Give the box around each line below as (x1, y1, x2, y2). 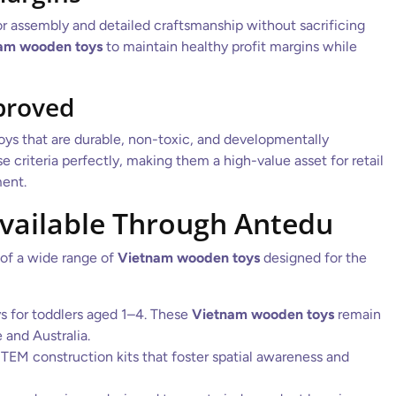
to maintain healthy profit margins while (103, 38, 357, 55)
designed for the (260, 249, 367, 266)
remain (334, 306, 381, 323)
